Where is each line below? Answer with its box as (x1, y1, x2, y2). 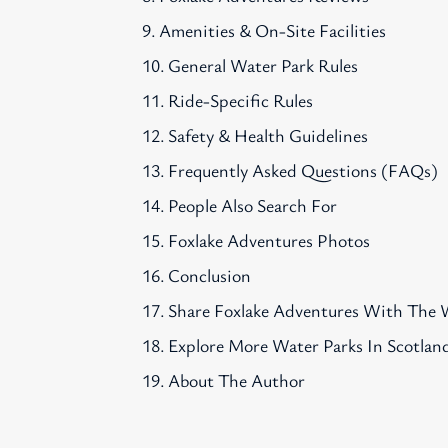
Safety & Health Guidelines (168, 123, 369, 148)
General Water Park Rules (168, 53, 359, 78)
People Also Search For (168, 193, 338, 218)
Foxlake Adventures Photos (168, 228, 371, 253)
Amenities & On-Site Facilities (159, 18, 387, 43)
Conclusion (168, 263, 252, 288)
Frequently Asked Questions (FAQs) (168, 158, 439, 183)
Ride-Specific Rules (168, 88, 314, 113)
